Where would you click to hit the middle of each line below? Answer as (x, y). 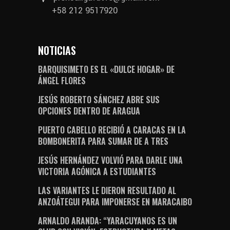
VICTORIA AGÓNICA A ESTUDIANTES (97, 171)
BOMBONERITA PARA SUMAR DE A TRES (103, 141)
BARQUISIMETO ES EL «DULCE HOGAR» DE (106, 69)
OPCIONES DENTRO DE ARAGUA (89, 111)
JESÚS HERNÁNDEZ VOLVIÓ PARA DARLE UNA (110, 160)
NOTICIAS (57, 50)
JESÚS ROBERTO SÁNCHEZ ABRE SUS (99, 99)
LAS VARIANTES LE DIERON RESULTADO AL (107, 190)
